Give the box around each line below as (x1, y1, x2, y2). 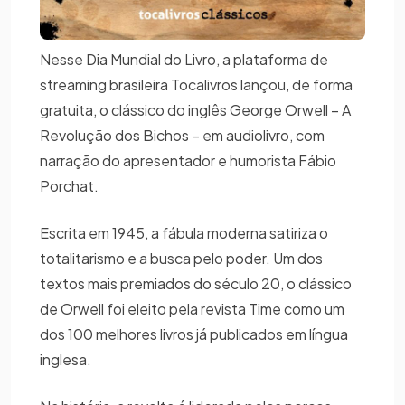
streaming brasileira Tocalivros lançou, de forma (40, 74, 353, 94)
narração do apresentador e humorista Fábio (40, 150, 336, 170)
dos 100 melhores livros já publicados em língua (40, 324, 348, 344)
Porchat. (40, 175, 99, 195)
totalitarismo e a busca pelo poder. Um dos (40, 248, 323, 268)
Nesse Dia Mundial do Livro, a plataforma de (40, 49, 328, 69)
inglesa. (40, 349, 91, 369)
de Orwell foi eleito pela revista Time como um (40, 298, 344, 318)
